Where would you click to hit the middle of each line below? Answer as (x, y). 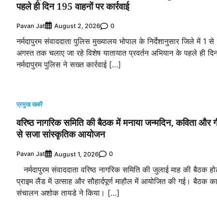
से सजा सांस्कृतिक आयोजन (61, 134)
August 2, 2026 (77, 26)
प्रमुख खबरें (30, 105)
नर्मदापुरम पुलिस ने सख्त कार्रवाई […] (69, 65)
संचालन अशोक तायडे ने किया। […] (68, 193)
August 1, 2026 (77, 154)
